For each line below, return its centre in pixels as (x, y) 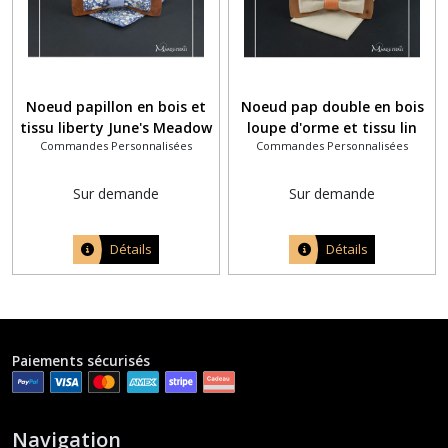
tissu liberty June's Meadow (115, 128)
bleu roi (116, 149)
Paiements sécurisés (81, 361)
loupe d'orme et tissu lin (332, 128)
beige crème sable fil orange (332, 149)
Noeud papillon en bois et (115, 107)
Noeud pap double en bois (332, 107)
